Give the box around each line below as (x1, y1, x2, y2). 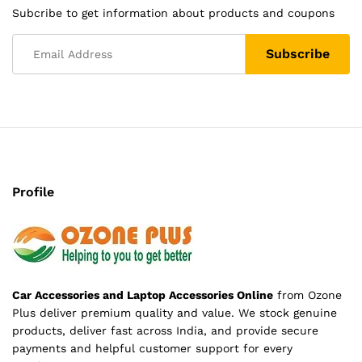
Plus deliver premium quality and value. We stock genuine (12, 306, 337, 320)
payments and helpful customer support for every (12, 342, 293, 356)
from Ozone (273, 288, 342, 302)
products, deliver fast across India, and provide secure (12, 324, 318, 338)
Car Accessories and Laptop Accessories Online (12, 288, 273, 302)
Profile (12, 183, 54, 200)
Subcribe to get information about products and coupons (12, 6, 335, 19)
